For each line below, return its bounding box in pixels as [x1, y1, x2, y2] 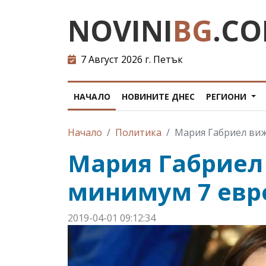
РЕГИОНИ [205, 90, 249, 102]
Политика [115, 125, 161, 139]
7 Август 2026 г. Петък [78, 53, 183, 66]
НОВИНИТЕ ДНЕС [121, 90, 195, 102]
